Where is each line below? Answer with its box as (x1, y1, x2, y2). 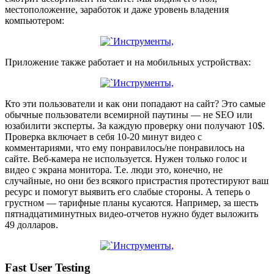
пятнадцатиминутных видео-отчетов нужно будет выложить (5, 208, 258, 219)
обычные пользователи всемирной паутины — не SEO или (5, 109, 253, 120)
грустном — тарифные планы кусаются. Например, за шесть (5, 197, 258, 208)
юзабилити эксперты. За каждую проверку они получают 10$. (5, 120, 265, 131)
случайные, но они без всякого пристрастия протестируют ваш (5, 175, 268, 186)
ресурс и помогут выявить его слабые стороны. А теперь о (5, 186, 250, 197)
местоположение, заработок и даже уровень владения (5, 4, 229, 15)
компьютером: (5, 15, 64, 26)
